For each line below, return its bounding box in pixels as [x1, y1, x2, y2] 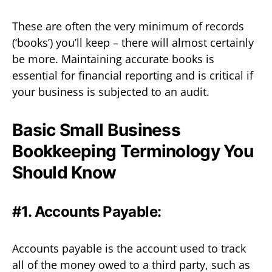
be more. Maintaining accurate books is [12, 51, 214, 66]
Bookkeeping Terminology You [12, 140, 254, 161]
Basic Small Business [12, 119, 181, 140]
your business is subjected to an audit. [12, 84, 209, 99]
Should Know [12, 161, 117, 183]
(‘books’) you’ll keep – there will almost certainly [12, 35, 254, 50]
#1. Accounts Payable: [12, 202, 161, 220]
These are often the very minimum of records [12, 18, 244, 33]
